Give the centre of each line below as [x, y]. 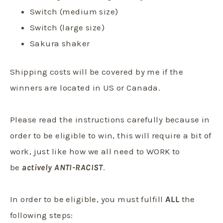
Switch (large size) [67, 27]
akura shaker [62, 43]
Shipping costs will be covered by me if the [97, 71]
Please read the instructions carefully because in [110, 119]
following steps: [42, 215]
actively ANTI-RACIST [62, 167]
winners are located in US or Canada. [85, 87]
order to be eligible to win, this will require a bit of [111, 135]
